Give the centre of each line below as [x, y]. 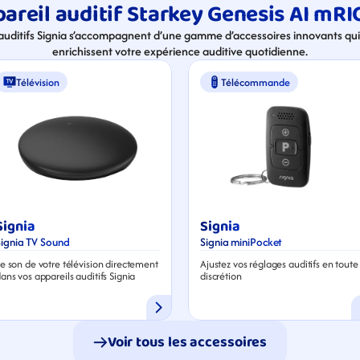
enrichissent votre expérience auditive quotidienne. [180, 51]
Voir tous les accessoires [187, 342]
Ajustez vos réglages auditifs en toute [279, 264]
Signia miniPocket [241, 241]
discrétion [221, 276]
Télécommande [256, 82]
